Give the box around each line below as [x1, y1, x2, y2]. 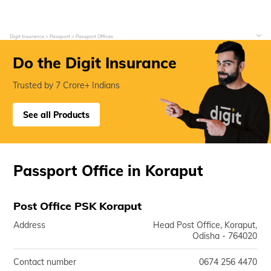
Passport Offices [76, 33, 113, 39]
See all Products [22, 109, 90, 120]
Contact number [13, 256, 77, 267]
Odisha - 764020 [192, 230, 258, 241]
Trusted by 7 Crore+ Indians [13, 80, 120, 91]
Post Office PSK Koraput [13, 199, 142, 213]
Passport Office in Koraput [13, 162, 204, 180]
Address [13, 220, 46, 230]
